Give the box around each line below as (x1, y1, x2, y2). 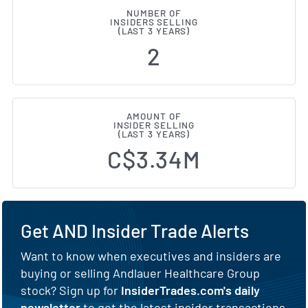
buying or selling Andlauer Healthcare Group (21, 265, 260, 280)
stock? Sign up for (21, 282, 121, 298)
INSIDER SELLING (113, 119, 195, 131)
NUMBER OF (126, 7, 181, 19)
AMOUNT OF (126, 110, 181, 122)
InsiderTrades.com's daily (121, 282, 260, 298)
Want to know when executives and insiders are (21, 247, 281, 263)
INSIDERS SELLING (110, 16, 198, 27)
